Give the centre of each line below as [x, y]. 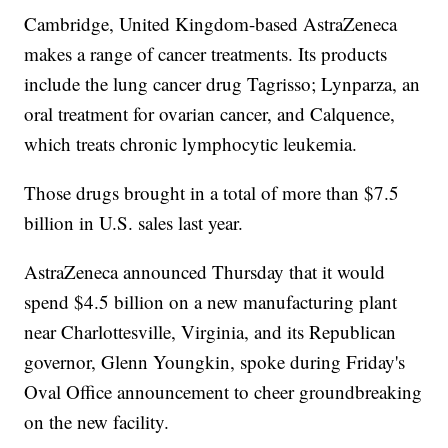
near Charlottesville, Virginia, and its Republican [210, 332]
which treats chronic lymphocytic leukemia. [191, 144]
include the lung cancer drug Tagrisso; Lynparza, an [222, 84]
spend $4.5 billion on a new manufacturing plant [211, 302]
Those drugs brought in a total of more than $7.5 [212, 193]
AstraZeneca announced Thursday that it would [205, 272]
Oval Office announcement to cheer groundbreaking [223, 392]
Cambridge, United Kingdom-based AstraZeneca [211, 24]
